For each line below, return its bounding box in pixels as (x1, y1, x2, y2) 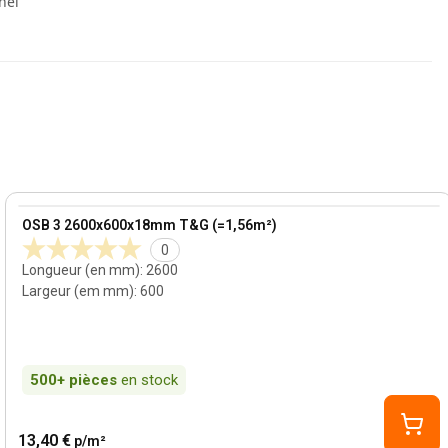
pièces (69, 371, 118, 389)
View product (17, 206, 110, 225)
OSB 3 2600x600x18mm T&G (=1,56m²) (22, 217, 278, 233)
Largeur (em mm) (22, 283, 135, 299)
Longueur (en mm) (22, 262, 141, 278)
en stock (121, 371, 179, 389)
